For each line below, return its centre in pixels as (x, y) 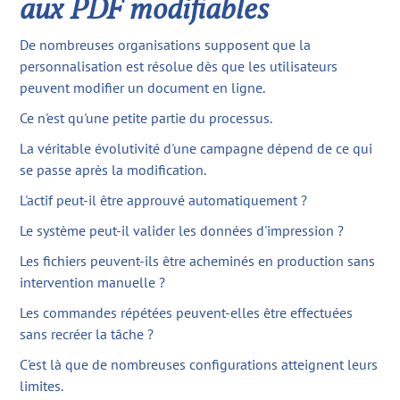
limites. (42, 385)
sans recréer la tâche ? (87, 333)
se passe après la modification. (113, 169)
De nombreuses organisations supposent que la (166, 44)
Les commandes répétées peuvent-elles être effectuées (187, 312)
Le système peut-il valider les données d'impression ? (182, 230)
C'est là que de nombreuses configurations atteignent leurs (199, 364)
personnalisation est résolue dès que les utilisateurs (179, 66)
